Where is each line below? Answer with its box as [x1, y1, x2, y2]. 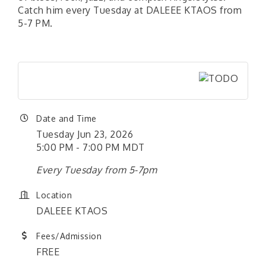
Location [36, 190, 72, 200]
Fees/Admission [36, 231, 102, 241]
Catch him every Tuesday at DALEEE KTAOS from [18, 4, 242, 16]
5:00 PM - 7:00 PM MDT [36, 141, 145, 153]
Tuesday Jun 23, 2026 [36, 128, 133, 140]
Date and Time [36, 113, 97, 123]
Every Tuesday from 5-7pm [36, 164, 157, 176]
